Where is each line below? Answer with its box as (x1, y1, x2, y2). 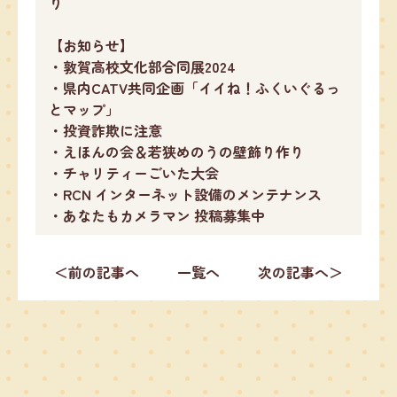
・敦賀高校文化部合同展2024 (49, 56, 236, 78)
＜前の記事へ (54, 261, 140, 284)
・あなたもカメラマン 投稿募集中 (49, 205, 265, 227)
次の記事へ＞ (257, 261, 343, 284)
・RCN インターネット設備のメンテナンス (49, 183, 322, 206)
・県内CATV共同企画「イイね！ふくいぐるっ (49, 77, 340, 99)
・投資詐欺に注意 (49, 120, 162, 142)
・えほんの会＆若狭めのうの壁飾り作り (49, 141, 304, 163)
